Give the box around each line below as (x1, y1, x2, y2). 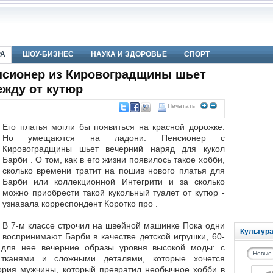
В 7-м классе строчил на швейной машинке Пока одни (2, 221, 225, 230)
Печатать (168, 102, 195, 109)
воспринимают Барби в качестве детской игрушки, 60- (2, 232, 225, 241)
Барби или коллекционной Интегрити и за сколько (2, 177, 225, 186)
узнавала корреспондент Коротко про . (2, 199, 158, 208)
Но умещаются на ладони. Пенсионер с (2, 133, 225, 143)
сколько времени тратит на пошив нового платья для (2, 166, 225, 175)
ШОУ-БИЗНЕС (23, 50, 74, 58)
